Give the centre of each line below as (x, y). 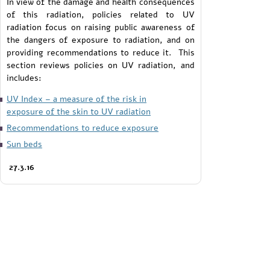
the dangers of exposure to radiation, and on (101, 39)
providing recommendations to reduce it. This (101, 52)
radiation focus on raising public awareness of (101, 27)
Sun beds (24, 144)
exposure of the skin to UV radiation (79, 111)
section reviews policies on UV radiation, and (101, 65)
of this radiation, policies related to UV (101, 14)
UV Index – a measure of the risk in (77, 99)
